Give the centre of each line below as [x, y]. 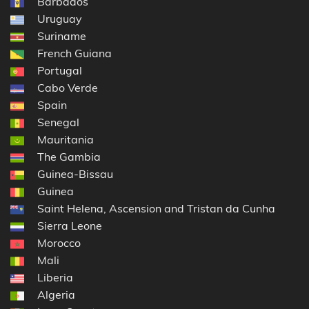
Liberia [55, 277]
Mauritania [66, 139]
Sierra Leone [70, 225]
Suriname [62, 36]
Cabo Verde [68, 87]
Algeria [56, 294]
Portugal [60, 70]
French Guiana [74, 53]
